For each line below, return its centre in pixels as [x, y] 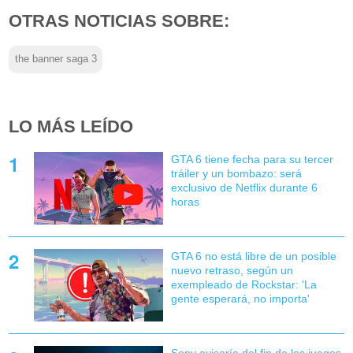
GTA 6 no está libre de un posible [253, 256]
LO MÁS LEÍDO [71, 126]
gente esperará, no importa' [240, 298]
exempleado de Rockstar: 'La [243, 284]
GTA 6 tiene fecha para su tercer [252, 159]
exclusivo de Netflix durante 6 [244, 187]
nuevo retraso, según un [232, 270]
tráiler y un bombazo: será [236, 173]
